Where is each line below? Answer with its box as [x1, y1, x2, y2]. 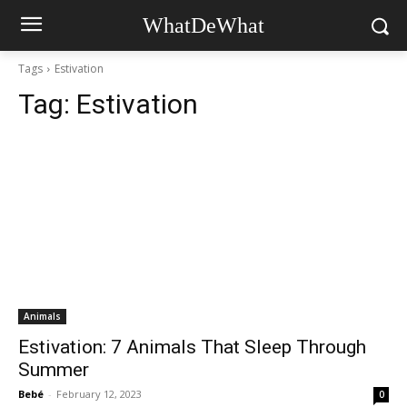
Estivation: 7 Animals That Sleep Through [18, 336, 366, 358]
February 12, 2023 [56, 387, 142, 401]
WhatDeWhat [142, 14, 264, 37]
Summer [18, 359, 89, 381]
